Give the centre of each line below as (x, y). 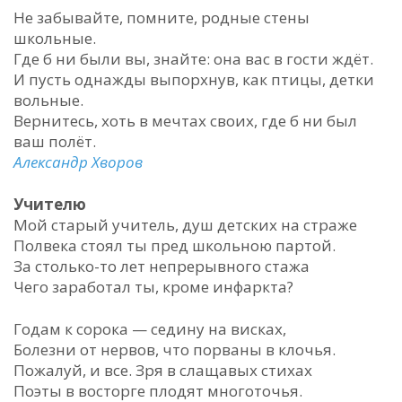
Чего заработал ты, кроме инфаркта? (153, 287)
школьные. (55, 38)
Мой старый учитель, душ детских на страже (185, 225)
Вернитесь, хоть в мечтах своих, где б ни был (185, 121)
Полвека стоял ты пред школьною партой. (175, 245)
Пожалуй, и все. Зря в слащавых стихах (163, 370)
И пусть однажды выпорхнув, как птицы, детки (194, 79)
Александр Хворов (78, 162)
